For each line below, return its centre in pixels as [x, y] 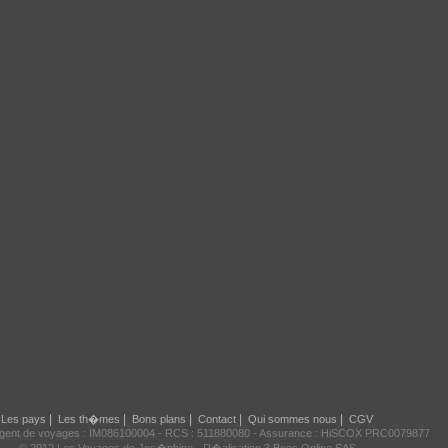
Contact [217, 419]
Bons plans [159, 419]
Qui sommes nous [292, 419]
